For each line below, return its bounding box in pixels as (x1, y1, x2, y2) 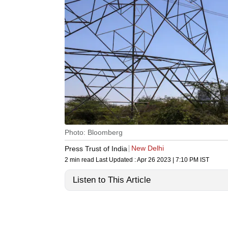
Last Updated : (96, 156, 137, 164)
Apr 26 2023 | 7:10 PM (137, 156, 198, 164)
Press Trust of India (65, 144, 127, 153)
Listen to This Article (73, 175, 151, 185)
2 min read (65, 156, 96, 164)
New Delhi (131, 144, 164, 153)
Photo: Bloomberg (65, 128, 123, 137)
